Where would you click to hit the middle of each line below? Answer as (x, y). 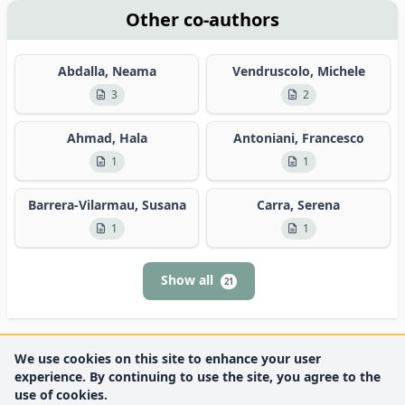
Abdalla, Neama (107, 71)
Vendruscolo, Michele (298, 71)
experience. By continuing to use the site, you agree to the (198, 377)
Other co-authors (202, 19)
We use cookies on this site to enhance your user (168, 358)
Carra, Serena (298, 204)
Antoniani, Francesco (298, 137)
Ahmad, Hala (107, 137)
